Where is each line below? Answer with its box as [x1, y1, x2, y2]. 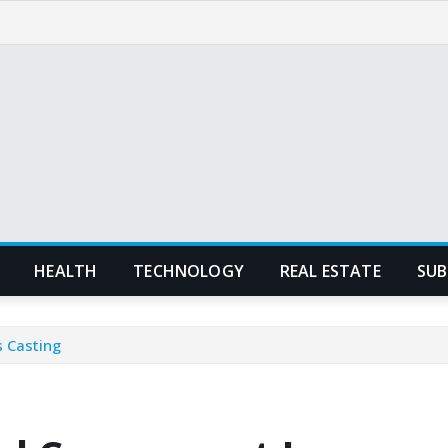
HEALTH [34, 260, 98, 282]
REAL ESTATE [279, 260, 381, 282]
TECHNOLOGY [133, 260, 244, 282]
